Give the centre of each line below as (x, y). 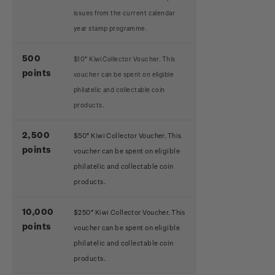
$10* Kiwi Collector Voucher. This (125, 59)
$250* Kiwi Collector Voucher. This (130, 212)
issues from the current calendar (124, 13)
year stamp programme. (111, 28)
